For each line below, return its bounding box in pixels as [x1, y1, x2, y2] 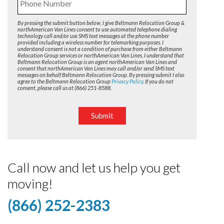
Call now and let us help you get [7, 159, 180, 175]
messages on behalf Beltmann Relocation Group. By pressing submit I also [17, 71, 184, 78]
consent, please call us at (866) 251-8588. [17, 84, 111, 91]
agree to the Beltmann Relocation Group [17, 77, 111, 84]
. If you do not [143, 77, 173, 84]
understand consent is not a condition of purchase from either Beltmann [17, 45, 182, 52]
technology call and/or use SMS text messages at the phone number [17, 32, 169, 39]
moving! [7, 175, 53, 191]
